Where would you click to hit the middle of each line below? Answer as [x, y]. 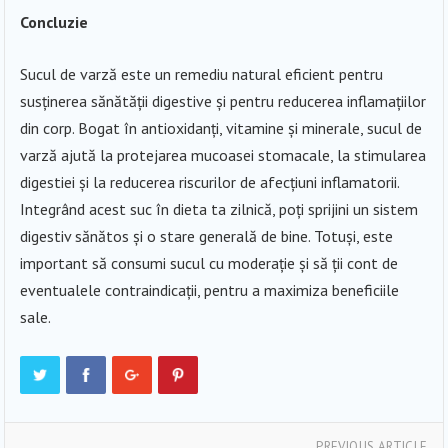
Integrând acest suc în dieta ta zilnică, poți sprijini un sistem [219, 208]
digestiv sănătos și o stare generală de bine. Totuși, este [207, 235]
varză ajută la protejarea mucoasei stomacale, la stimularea [223, 154]
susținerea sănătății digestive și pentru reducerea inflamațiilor [223, 100]
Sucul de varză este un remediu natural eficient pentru [202, 73]
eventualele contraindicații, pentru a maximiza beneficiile [210, 289]
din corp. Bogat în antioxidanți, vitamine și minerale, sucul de [221, 127]
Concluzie [54, 21]
